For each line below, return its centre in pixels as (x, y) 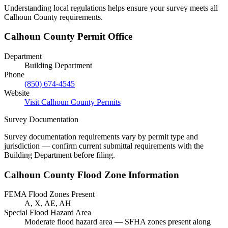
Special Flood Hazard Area (48, 213)
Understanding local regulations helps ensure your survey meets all (111, 8)
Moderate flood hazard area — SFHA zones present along (118, 222)
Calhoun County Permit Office (68, 37)
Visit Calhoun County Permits (73, 102)
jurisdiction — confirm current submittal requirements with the (104, 146)
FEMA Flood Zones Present (49, 194)
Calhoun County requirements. (53, 17)
